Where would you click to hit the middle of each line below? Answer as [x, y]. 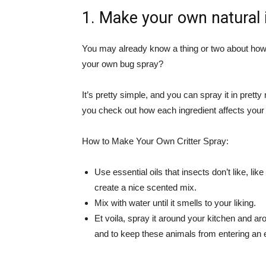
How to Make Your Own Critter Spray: [155, 141]
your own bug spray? [123, 64]
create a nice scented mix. [145, 187]
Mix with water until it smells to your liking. [175, 203]
